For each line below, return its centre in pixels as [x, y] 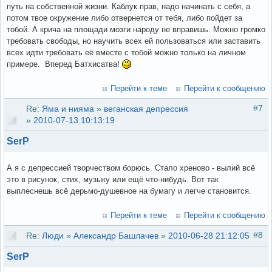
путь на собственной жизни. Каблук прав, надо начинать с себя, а [128, 6]
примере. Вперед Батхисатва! [64, 64]
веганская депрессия [146, 108]
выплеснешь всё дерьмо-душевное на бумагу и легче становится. [129, 191]
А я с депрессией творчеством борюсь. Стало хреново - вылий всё [131, 168]
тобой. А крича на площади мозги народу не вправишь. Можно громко [136, 29]
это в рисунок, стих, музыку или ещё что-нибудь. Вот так [113, 179]
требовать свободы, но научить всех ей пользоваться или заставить [134, 41]
